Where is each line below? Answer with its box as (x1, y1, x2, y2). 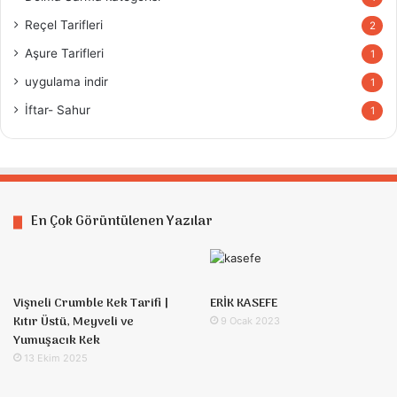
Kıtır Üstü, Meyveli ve (13, 312, 134, 332)
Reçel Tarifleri (25, 18, 103, 32)
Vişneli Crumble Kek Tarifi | (13, 293, 168, 314)
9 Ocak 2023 (220, 315, 280, 327)
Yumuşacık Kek (13, 331, 100, 351)
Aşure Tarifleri (25, 46, 104, 60)
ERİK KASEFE (209, 293, 277, 314)
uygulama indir (25, 74, 108, 89)
